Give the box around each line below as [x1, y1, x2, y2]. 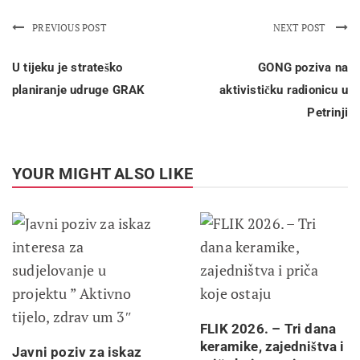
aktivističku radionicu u [219, 82, 348, 97]
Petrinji [307, 104, 348, 120]
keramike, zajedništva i [200, 337, 345, 354]
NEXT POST [272, 21, 328, 34]
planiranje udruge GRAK [12, 82, 145, 97]
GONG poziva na [258, 59, 348, 75]
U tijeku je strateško [12, 59, 123, 75]
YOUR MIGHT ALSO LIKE [12, 163, 193, 183]
